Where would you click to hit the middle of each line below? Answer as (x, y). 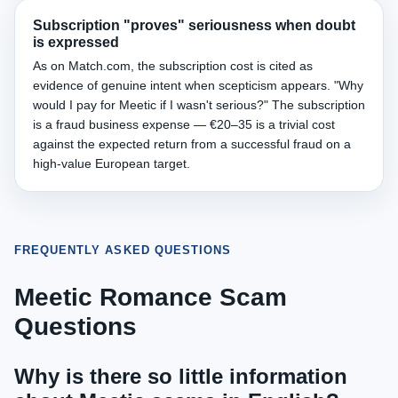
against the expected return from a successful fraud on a (192, 144)
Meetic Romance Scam (151, 297)
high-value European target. (111, 163)
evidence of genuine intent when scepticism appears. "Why (198, 85)
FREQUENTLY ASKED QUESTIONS (123, 250)
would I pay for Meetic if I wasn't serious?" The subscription (199, 105)
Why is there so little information (181, 376)
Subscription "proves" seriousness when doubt (194, 25)
